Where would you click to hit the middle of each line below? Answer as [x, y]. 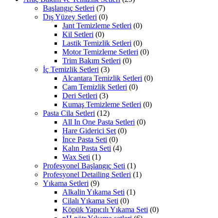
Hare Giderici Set [89, 130]
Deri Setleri [80, 95]
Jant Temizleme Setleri [97, 25]
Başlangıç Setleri [69, 8]
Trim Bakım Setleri [91, 60]
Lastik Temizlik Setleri [97, 43]
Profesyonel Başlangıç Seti [84, 165]
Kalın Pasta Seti [87, 148]
